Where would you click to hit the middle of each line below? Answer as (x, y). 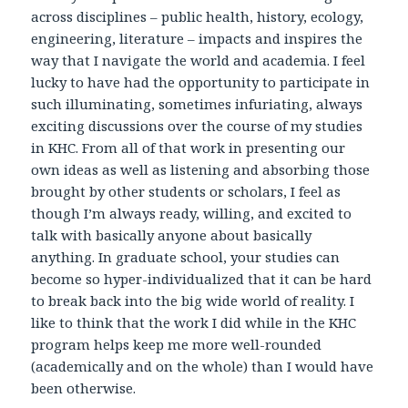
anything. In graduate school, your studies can (186, 257)
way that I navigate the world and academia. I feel (199, 61)
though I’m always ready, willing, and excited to (192, 214)
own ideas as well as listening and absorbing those (201, 170)
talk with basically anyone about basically (172, 235)
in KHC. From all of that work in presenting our (189, 148)
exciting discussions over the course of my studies (197, 126)
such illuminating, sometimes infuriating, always (197, 104)
